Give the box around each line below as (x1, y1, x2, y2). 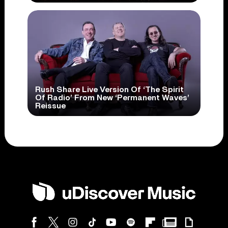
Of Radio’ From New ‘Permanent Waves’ (35, 94, 189, 102)
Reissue (35, 102, 66, 110)
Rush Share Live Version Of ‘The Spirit (35, 85, 184, 94)
